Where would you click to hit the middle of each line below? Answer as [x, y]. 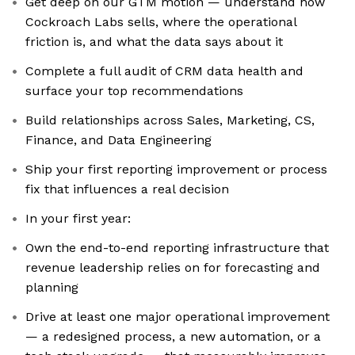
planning [52, 288]
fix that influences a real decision [127, 189]
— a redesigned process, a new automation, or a [173, 337]
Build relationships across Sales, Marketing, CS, [170, 120]
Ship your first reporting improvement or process [176, 170]
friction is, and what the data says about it [154, 42]
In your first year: [78, 219]
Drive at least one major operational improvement [177, 317]
